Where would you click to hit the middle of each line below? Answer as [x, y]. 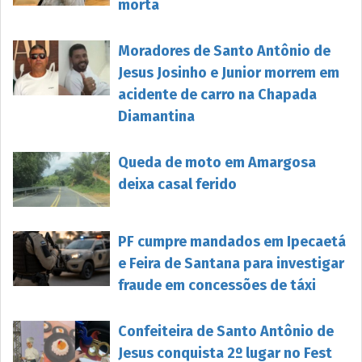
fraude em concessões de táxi [217, 285]
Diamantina [156, 116]
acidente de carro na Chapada [217, 94]
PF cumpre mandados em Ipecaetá [232, 241]
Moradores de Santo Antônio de [224, 51]
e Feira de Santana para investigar [231, 263]
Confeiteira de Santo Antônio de [226, 331]
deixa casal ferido [177, 184]
